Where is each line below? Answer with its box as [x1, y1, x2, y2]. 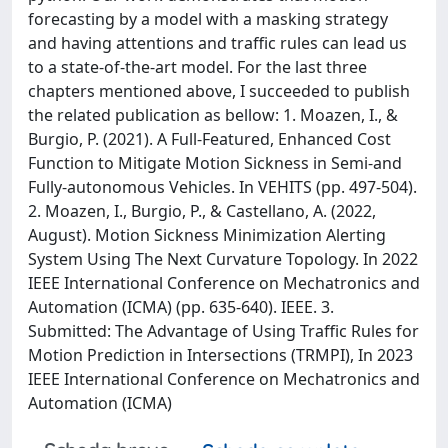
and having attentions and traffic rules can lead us [28, 32, 407, 54]
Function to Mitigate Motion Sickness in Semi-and [28, 152, 402, 174]
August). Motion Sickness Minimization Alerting [28, 224, 386, 246]
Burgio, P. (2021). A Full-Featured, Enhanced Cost [28, 128, 391, 150]
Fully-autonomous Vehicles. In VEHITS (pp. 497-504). [28, 176, 417, 198]
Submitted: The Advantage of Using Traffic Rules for [28, 320, 419, 342]
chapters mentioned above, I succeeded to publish [28, 80, 410, 102]
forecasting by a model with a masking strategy [28, 8, 388, 30]
